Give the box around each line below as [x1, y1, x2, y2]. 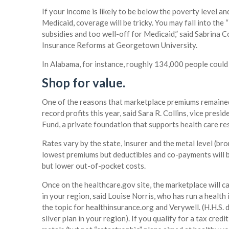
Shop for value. [42, 75, 125, 90]
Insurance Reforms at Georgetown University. [42, 40, 197, 50]
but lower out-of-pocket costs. [42, 161, 146, 171]
